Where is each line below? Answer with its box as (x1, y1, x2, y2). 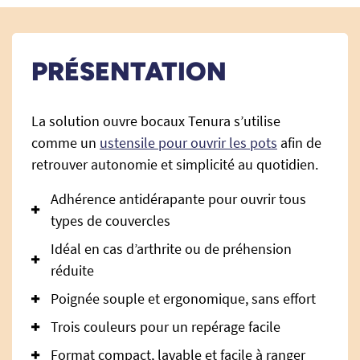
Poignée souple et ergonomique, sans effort (51, 289, 316, 308)
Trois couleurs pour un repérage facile (51, 317, 280, 336)
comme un (31, 133, 100, 152)
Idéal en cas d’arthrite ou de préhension (51, 239, 292, 258)
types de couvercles (51, 211, 170, 230)
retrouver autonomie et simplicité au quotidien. (31, 155, 318, 174)
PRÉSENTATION (31, 56, 227, 87)
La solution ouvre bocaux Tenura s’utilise (31, 112, 280, 130)
